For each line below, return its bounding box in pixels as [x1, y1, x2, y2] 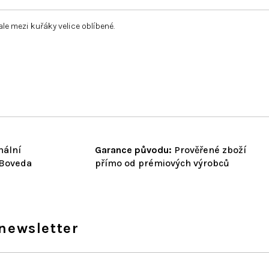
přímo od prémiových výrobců [95, 157, 229, 169]
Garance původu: [95, 144, 172, 156]
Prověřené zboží [172, 144, 246, 156]
